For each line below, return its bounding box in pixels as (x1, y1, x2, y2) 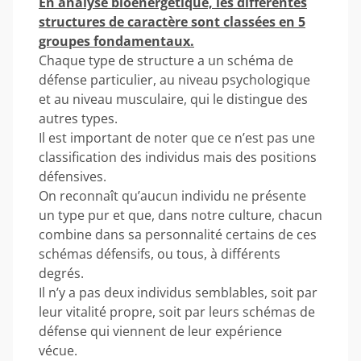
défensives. (39, 167, 106, 185)
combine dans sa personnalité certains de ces (39, 225, 317, 243)
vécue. (39, 341, 77, 359)
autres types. (39, 109, 118, 127)
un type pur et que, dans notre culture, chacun (39, 205, 322, 224)
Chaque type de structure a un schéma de (39, 51, 293, 69)
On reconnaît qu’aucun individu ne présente (39, 186, 306, 205)
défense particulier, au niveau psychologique (39, 70, 310, 89)
